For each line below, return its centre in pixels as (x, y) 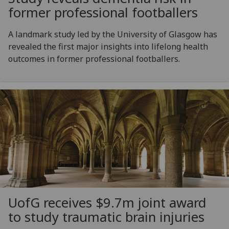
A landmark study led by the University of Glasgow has (113, 34)
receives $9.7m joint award (123, 202)
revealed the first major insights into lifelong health (108, 46)
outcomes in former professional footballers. (94, 59)
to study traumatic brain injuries (106, 217)
